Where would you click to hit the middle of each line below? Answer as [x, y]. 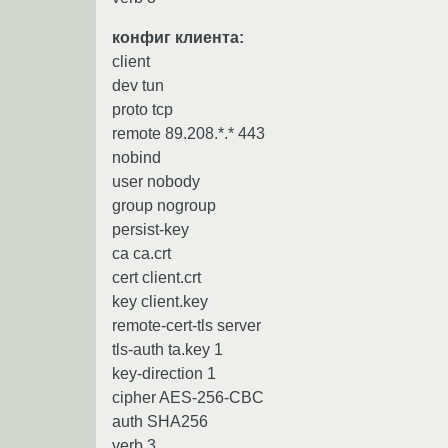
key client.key [160, 301]
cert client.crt [156, 277]
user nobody [156, 181]
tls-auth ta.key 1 [167, 349]
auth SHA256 [160, 421]
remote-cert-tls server [186, 325]
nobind [136, 157]
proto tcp [142, 109]
